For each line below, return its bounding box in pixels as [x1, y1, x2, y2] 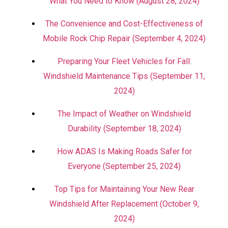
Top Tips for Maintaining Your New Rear [54, 184, 194, 194]
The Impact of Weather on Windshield [58, 109, 191, 119]
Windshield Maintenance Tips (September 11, [43, 71, 205, 81]
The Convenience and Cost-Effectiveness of [45, 19, 203, 28]
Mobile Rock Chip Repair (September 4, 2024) [43, 34, 206, 43]
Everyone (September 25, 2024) [68, 161, 181, 171]
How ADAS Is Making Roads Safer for [56, 147, 192, 156]
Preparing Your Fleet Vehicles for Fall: [57, 56, 191, 66]
